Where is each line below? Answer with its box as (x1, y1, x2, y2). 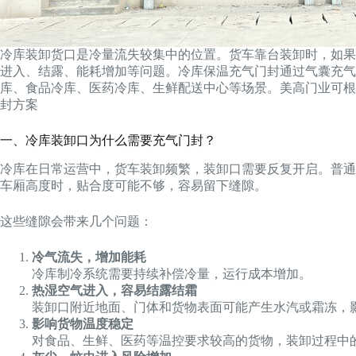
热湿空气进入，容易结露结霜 (32, 283, 197, 297)
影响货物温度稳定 (32, 316, 133, 331)
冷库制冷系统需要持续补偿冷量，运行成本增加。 (32, 266, 311, 281)
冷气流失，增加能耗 (32, 250, 146, 264)
